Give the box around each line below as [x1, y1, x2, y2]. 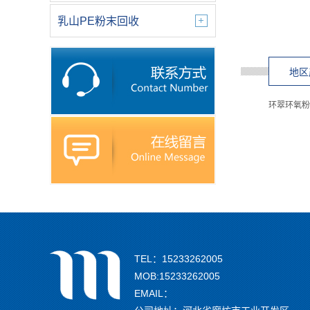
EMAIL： [134, 288, 173, 299]
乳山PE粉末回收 [57, 15, 139, 27]
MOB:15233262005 [134, 271, 220, 282]
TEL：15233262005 [134, 253, 223, 264]
